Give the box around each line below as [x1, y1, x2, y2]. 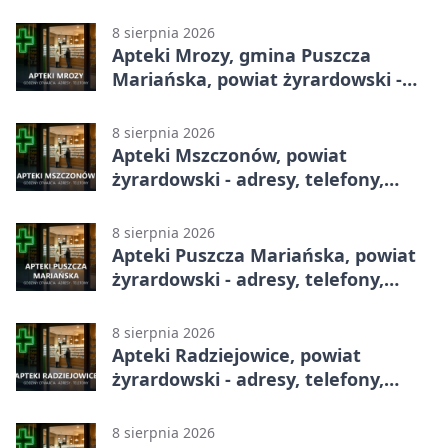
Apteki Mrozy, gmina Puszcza [112, 43, 371, 68]
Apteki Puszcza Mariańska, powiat [112, 243, 416, 268]
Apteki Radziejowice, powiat [112, 343, 361, 368]
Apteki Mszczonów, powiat [112, 143, 347, 168]
